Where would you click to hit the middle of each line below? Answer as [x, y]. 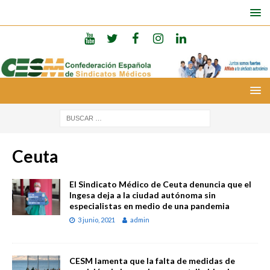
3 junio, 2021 [96, 219]
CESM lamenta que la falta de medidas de [152, 260]
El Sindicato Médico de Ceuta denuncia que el [160, 184]
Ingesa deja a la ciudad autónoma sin [143, 195]
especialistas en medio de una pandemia [149, 206]
